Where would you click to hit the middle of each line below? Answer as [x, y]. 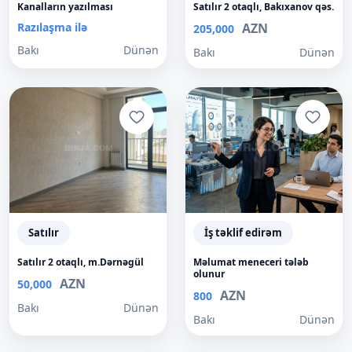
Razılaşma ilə [52, 27]
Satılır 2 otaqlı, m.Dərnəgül [81, 262]
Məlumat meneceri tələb [251, 262]
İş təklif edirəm [243, 233]
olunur [209, 274]
